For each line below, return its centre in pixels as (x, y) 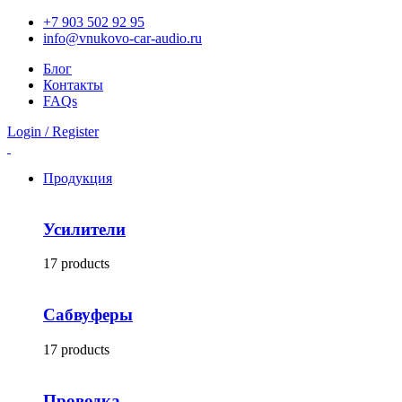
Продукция (78, 178)
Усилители (84, 229)
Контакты (73, 85)
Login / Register (53, 131)
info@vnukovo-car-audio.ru (122, 38)
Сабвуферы (88, 315)
